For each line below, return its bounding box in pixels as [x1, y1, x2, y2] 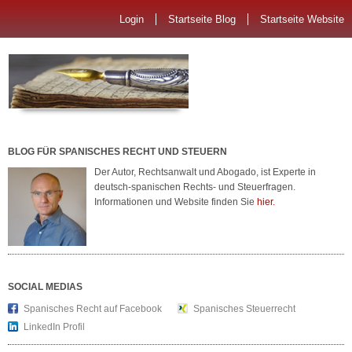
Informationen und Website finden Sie [94, 196, 257, 207]
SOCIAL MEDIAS [8, 281, 82, 292]
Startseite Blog [168, 13, 236, 25]
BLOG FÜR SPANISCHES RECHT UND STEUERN [8, 146, 227, 157]
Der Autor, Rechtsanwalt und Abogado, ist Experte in [94, 167, 316, 178]
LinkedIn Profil [24, 321, 85, 332]
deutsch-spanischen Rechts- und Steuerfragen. [94, 181, 295, 192]
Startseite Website [260, 13, 344, 25]
